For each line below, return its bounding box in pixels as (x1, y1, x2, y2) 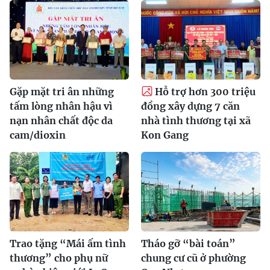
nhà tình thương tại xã (141, 114, 251, 127)
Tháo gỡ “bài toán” (141, 237, 236, 250)
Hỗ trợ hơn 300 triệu (155, 85, 256, 98)
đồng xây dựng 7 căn (141, 99, 240, 112)
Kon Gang (141, 128, 189, 141)
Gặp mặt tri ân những (10, 85, 114, 98)
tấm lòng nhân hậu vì (10, 99, 113, 112)
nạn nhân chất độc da (10, 114, 113, 127)
